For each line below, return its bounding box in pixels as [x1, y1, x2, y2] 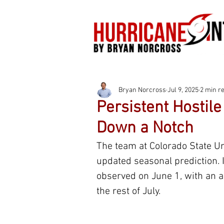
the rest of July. [96, 185, 160, 197]
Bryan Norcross [118, 85, 166, 94]
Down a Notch [96, 118, 193, 138]
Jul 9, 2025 [167, 85, 198, 94]
